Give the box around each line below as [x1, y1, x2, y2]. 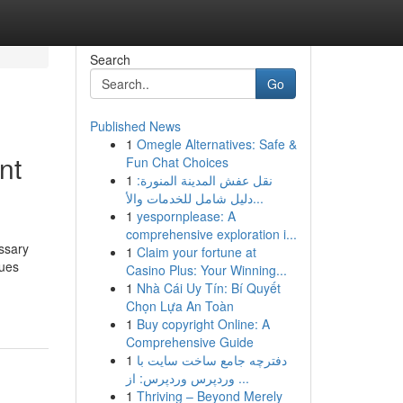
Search [89, 50, 130, 68]
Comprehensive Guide [125, 333, 254, 351]
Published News [89, 117, 181, 135]
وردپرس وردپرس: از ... [234, 369, 249, 387]
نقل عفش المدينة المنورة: [136, 171, 273, 189]
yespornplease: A [136, 207, 236, 225]
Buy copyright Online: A [136, 315, 270, 333]
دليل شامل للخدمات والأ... [252, 189, 264, 207]
